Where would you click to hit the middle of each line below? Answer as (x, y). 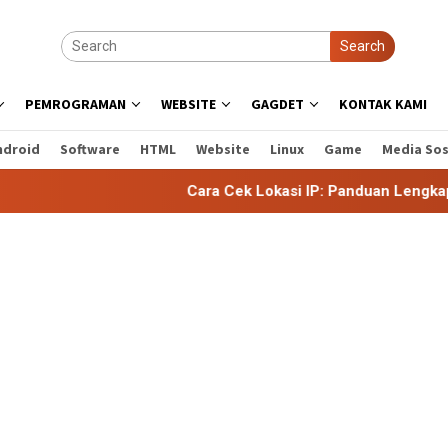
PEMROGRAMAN (75, 104)
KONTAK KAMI (383, 104)
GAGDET (277, 104)
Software (90, 149)
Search (362, 46)
